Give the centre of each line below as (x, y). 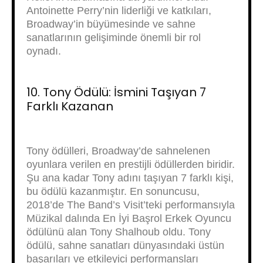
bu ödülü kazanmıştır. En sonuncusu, (113, 191)
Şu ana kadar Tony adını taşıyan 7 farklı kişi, (130, 178)
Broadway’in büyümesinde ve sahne (111, 24)
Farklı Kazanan (70, 106)
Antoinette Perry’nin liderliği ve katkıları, (119, 11)
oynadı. (44, 51)
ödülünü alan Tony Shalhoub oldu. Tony (119, 232)
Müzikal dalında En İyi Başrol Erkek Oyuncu (129, 218)
